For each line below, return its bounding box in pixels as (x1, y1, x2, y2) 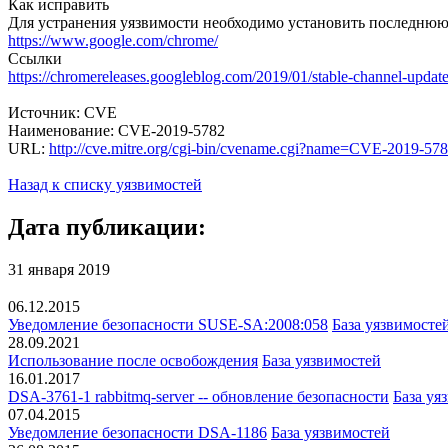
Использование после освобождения (8, 352, 258, 370)
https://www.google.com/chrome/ (8, 31, 218, 49)
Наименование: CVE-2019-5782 (8, 121, 225, 139)
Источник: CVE (8, 103, 117, 121)
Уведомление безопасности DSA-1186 (8, 424, 267, 442)
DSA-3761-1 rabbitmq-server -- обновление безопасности (8, 388, 389, 406)
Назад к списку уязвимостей (8, 175, 202, 193)
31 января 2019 (8, 260, 110, 278)
